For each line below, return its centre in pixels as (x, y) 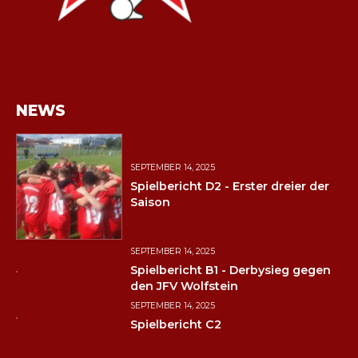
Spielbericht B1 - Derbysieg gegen (230, 270)
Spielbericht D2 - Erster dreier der (229, 186)
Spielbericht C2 (175, 324)
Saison (150, 202)
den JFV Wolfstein (184, 286)
